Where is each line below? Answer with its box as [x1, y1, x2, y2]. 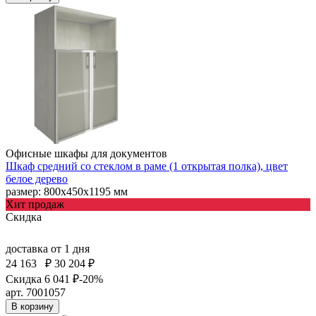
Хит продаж [6, 197, 64, 210]
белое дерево [6, 172, 68, 185]
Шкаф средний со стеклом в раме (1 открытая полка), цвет [6, 159, 288, 172]
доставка [6, 242, 51, 255]
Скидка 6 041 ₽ [6, 272, 79, 285]
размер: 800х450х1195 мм [6, 185, 128, 197]
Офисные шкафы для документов [6, 147, 167, 159]
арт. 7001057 [6, 286, 66, 298]
